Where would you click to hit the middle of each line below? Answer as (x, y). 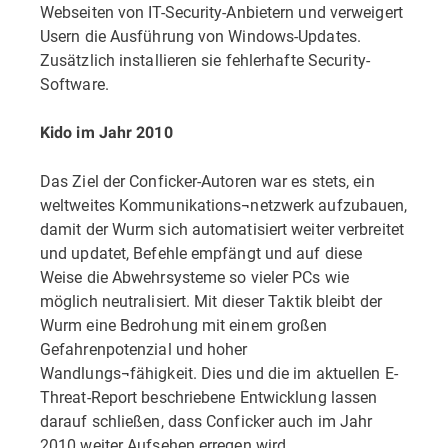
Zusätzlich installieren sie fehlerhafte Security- (205, 59)
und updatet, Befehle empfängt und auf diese (201, 252)
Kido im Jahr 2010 (106, 132)
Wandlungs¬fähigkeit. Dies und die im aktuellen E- (219, 372)
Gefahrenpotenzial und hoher (144, 348)
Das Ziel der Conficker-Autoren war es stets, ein (207, 180)
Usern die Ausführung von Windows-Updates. (200, 35)
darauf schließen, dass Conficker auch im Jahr (206, 420)
